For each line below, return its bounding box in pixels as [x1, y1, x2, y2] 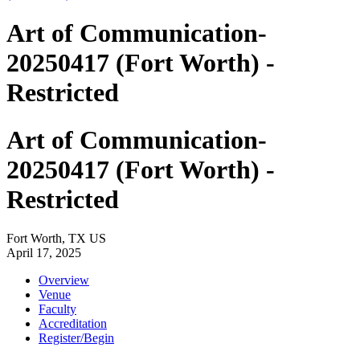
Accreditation [39, 317, 107, 331]
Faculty [39, 302, 76, 317]
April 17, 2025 [6, 246, 81, 260]
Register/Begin [39, 331, 114, 346]
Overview [39, 273, 89, 288]
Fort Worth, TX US [6, 231, 106, 246]
